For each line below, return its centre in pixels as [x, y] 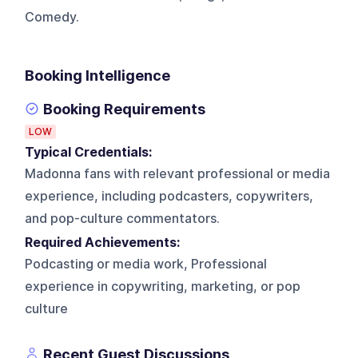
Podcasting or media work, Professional [146, 264]
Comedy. [52, 17]
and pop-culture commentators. [123, 218]
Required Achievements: [106, 242]
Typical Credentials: [92, 152]
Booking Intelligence [98, 75]
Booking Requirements [125, 109]
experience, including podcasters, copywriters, [169, 196]
